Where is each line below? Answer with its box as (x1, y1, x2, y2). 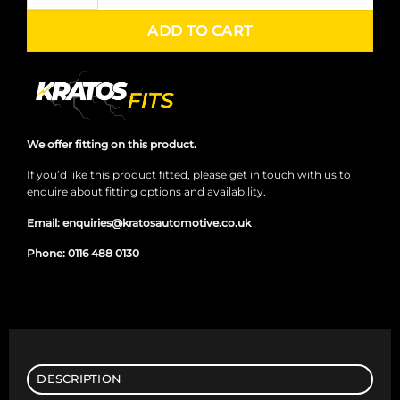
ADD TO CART (147, 21, 253, 39)
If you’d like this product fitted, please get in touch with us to (26, 168, 351, 182)
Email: (26, 215, 62, 229)
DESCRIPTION (37, 372, 122, 387)
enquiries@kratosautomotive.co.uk (62, 215, 251, 229)
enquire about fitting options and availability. (26, 185, 266, 199)
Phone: (26, 246, 68, 261)
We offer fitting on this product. (26, 137, 196, 151)
